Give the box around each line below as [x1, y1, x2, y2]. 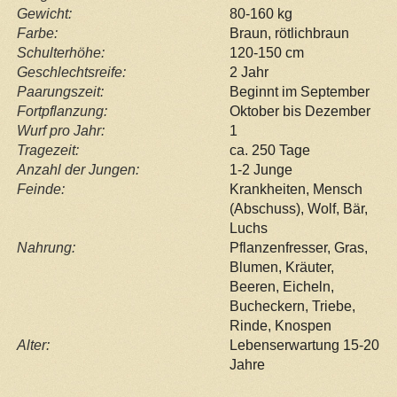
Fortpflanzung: [16, 103, 107, 119]
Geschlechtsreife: [16, 64, 126, 80]
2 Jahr [229, 64, 269, 80]
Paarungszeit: [16, 83, 104, 99]
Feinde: [16, 181, 65, 197]
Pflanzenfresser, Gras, [229, 239, 368, 255]
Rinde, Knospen [229, 317, 331, 333]
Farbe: [16, 25, 58, 41]
